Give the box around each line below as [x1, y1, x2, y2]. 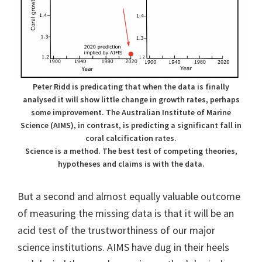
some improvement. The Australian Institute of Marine [31, 107, 231, 118]
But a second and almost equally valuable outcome [18, 189, 240, 204]
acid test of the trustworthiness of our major [18, 223, 215, 237]
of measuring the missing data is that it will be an [18, 206, 234, 220]
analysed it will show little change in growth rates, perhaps [22, 94, 240, 105]
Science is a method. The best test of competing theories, [25, 146, 237, 157]
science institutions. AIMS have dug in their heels [18, 240, 229, 254]
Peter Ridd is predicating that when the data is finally [33, 81, 229, 92]
